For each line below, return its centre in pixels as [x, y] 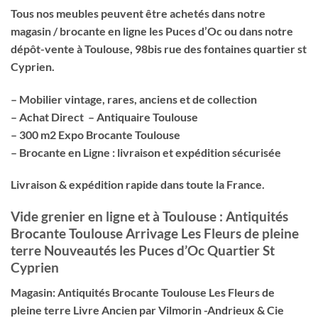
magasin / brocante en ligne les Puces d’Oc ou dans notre [152, 31]
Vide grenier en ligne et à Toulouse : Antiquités [149, 216]
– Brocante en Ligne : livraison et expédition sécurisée [146, 152]
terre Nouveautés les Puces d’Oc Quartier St [143, 251]
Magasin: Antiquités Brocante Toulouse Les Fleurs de [143, 292]
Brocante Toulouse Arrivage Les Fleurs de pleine [155, 234]
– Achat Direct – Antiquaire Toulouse [104, 116]
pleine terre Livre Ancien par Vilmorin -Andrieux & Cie [147, 309]
